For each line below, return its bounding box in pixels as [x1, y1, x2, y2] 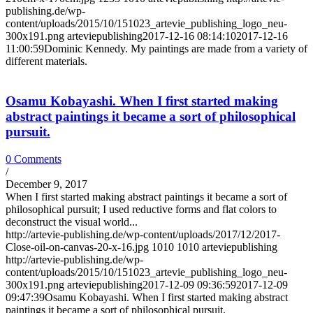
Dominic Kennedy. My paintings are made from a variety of [44, 43, 307, 55]
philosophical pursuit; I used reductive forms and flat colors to [6, 203, 277, 215]
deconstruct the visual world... [6, 215, 138, 228]
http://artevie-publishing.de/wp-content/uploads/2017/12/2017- [6, 228, 280, 240]
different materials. [6, 55, 87, 68]
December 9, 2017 [6, 177, 87, 190]
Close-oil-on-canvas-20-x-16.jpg [6, 240, 149, 253]
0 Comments [6, 152, 61, 165]
